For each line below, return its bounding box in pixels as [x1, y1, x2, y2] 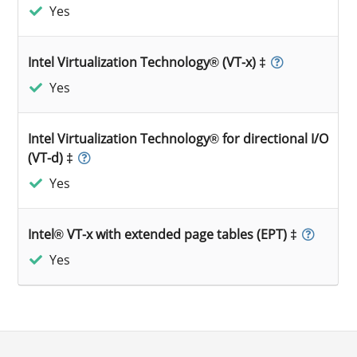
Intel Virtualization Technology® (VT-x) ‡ [28, 53, 267, 71]
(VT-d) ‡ [28, 148, 74, 167]
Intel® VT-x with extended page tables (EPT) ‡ [28, 225, 298, 243]
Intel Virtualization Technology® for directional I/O [28, 129, 329, 147]
